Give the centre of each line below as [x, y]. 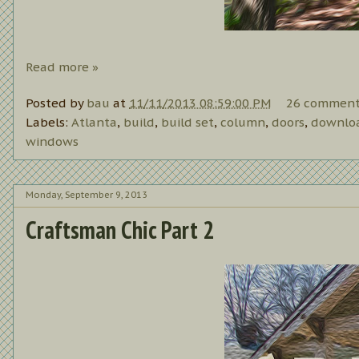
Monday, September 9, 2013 [87, 195]
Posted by [56, 103]
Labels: [48, 122]
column [243, 122]
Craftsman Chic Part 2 [120, 229]
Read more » [62, 67]
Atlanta [94, 122]
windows [52, 141]
